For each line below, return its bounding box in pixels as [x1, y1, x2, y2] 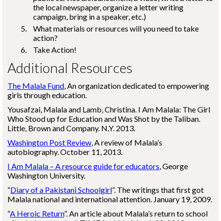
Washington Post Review [7, 138, 91, 147]
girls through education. [7, 90, 87, 100]
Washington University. [7, 171, 85, 180]
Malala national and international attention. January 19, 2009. [7, 194, 212, 204]
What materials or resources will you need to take [33, 24, 199, 33]
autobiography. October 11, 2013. [7, 147, 122, 156]
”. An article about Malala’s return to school [64, 209, 208, 218]
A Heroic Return [10, 209, 64, 218]
